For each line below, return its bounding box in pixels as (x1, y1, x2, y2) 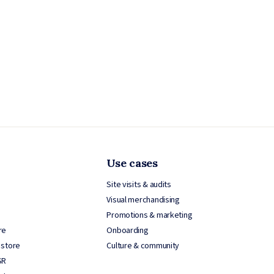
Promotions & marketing (106, 209, 193, 221)
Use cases (106, 155, 158, 170)
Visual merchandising (106, 193, 180, 206)
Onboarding (106, 224, 149, 237)
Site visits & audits (106, 178, 171, 191)
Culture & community (106, 239, 180, 252)
